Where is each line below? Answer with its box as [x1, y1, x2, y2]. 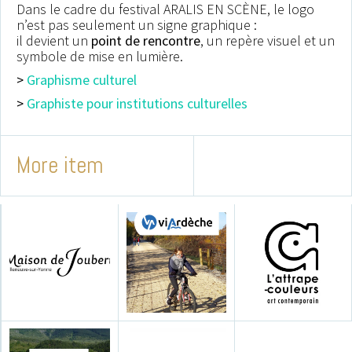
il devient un [16, 31, 91, 50]
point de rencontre [91, 31, 200, 50]
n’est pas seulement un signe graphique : [16, 16, 257, 35]
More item [16, 151, 103, 181]
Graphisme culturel [24, 71, 137, 90]
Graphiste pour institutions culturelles [27, 94, 247, 113]
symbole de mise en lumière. [16, 47, 183, 66]
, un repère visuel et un [200, 31, 335, 50]
